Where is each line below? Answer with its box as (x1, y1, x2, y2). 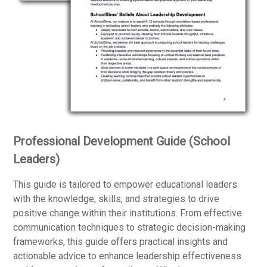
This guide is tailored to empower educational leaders (13, 179, 238, 191)
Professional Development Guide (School (13, 134, 231, 149)
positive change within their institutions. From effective (13, 207, 243, 219)
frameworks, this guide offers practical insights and (13, 236, 228, 248)
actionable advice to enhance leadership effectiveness (13, 250, 242, 262)
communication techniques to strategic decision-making (13, 222, 246, 234)
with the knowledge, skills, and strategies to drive (13, 193, 220, 205)
